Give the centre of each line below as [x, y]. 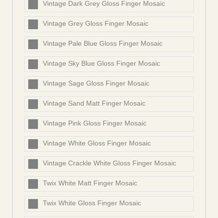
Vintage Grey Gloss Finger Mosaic [96, 24]
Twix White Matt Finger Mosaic [90, 183]
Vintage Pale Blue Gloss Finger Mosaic [103, 44]
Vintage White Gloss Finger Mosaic [97, 143]
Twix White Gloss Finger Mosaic [92, 203]
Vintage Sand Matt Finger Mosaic [94, 103]
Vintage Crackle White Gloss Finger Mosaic [109, 163]
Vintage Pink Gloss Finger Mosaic [95, 123]
